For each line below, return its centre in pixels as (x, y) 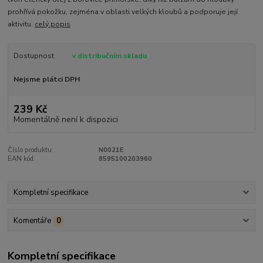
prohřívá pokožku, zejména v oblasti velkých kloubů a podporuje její (123, 12)
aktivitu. (21, 24)
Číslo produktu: (31, 150)
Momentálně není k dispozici (65, 119)
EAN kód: (22, 159)
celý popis (53, 24)
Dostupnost (33, 56)
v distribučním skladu (109, 56)
